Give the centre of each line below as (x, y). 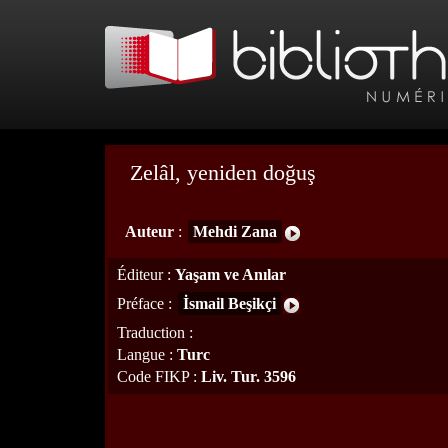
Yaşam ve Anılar (230, 274)
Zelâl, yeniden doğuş (223, 172)
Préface (140, 303)
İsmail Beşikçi (229, 303)
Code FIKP (153, 376)
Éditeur (140, 274)
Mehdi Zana (235, 231)
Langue (141, 354)
